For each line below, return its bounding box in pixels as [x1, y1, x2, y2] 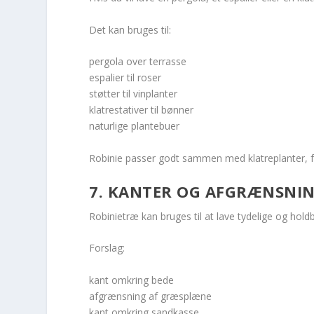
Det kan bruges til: [89, 22, 172, 36]
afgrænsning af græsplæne [89, 289, 212, 303]
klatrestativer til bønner [89, 103, 194, 117]
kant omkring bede [89, 273, 175, 287]
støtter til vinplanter [89, 87, 178, 101]
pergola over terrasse [89, 55, 187, 69]
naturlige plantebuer [89, 119, 180, 133]
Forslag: [89, 241, 125, 255]
